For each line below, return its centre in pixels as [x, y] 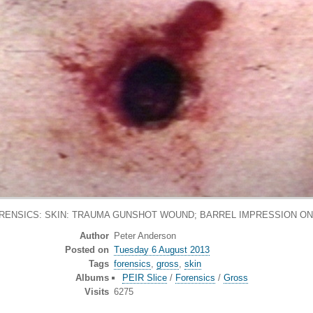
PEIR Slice [145, 278]
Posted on [87, 250]
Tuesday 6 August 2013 [161, 250]
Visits [97, 292]
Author [95, 236]
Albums [93, 278]
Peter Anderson [145, 236]
